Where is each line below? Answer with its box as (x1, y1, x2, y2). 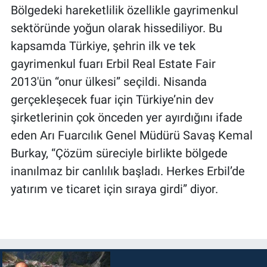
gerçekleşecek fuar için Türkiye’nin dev (10, 92, 214, 107)
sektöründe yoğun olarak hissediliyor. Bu (10, 20, 222, 35)
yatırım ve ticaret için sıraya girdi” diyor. (10, 181, 218, 196)
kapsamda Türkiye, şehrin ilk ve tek (10, 38, 195, 53)
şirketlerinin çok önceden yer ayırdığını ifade (10, 110, 243, 125)
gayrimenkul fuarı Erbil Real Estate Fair (10, 56, 216, 71)
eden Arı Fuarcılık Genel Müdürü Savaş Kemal (10, 128, 253, 142)
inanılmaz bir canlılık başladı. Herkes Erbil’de (10, 163, 245, 178)
